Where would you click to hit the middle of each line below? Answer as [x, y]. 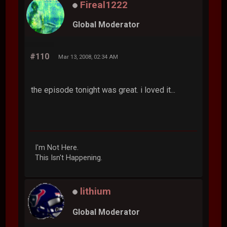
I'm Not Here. [57, 147]
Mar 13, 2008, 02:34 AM [88, 56]
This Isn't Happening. [69, 158]
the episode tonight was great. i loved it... [103, 90]
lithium [96, 191]
